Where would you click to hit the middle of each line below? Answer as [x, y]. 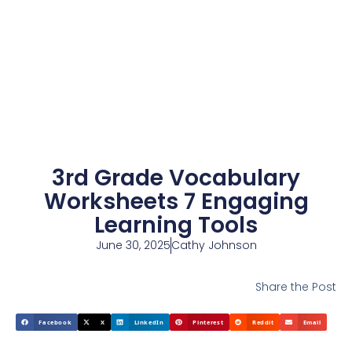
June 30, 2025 [133, 245]
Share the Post [296, 287]
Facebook [55, 322]
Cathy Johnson [214, 245]
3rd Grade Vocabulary [176, 178]
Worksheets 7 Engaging [176, 202]
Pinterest [208, 322]
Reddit [263, 322]
